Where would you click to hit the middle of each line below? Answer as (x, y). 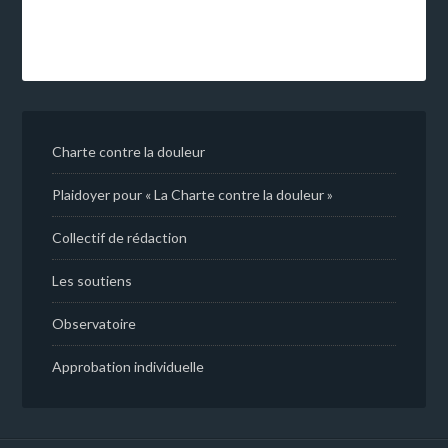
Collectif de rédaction (120, 238)
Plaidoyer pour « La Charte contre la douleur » (193, 195)
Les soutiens (92, 281)
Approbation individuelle (128, 367)
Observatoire (94, 324)
